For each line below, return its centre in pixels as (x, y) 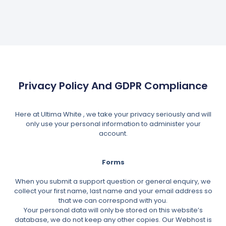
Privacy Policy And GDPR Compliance (113, 86)
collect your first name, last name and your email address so (113, 191)
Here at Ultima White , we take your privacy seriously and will (113, 114)
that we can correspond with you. (113, 200)
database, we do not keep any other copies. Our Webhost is (113, 219)
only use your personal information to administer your (113, 124)
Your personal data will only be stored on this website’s (113, 210)
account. (113, 133)
